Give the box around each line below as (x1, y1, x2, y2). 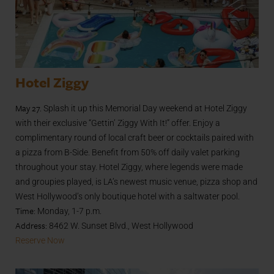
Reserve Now (15, 235, 65, 245)
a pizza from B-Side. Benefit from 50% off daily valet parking (15, 147, 240, 157)
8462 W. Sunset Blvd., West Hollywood (47, 220, 193, 231)
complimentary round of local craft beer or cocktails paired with (15, 132, 254, 143)
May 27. (15, 101, 42, 114)
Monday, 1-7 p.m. (35, 206, 102, 216)
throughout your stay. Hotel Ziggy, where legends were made (15, 161, 243, 172)
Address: (15, 218, 47, 232)
